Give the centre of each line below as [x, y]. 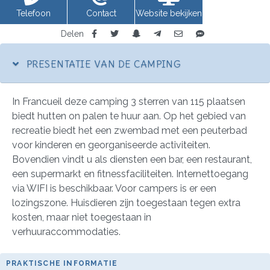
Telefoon [33, 13]
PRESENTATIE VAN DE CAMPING [102, 64]
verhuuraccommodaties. [66, 231]
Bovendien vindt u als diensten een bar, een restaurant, [132, 159]
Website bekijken [169, 13]
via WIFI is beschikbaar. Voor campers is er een [114, 188]
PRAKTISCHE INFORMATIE [62, 263]
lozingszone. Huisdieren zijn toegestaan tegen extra [126, 202]
